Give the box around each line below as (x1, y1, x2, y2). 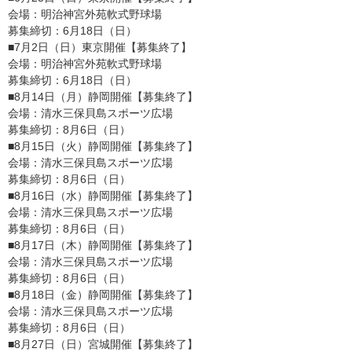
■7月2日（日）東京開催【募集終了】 (8, 41, 192, 53)
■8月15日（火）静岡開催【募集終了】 (8, 140, 198, 152)
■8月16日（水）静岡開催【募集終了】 (8, 189, 198, 202)
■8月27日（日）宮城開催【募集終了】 (8, 338, 198, 350)
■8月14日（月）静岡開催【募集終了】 (8, 90, 198, 103)
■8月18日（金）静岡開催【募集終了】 (8, 288, 198, 301)
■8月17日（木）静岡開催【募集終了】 (8, 239, 198, 251)
